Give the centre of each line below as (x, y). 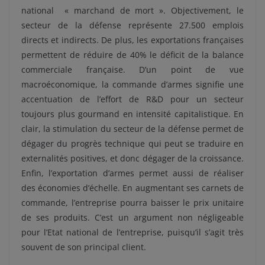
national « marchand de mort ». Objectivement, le (132, 10)
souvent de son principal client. (84, 247)
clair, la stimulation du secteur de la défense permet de (132, 129)
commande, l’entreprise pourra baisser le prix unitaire (132, 203)
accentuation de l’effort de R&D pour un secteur (132, 99)
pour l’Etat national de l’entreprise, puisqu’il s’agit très (132, 232)
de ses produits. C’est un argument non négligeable (132, 217)
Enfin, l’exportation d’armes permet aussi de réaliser (132, 173)
